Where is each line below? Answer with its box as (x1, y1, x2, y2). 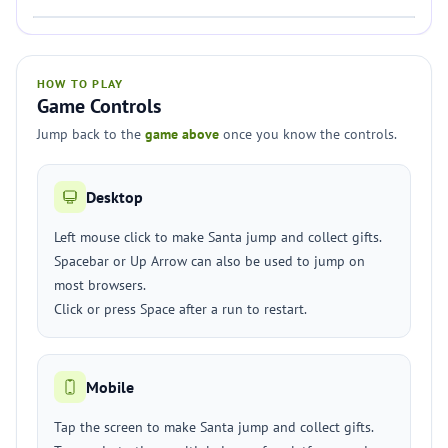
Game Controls (37, 93, 161, 119)
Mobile (86, 377, 134, 397)
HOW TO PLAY (37, 76, 124, 91)
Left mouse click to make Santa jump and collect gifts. (54, 228, 382, 246)
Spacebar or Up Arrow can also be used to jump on (54, 252, 365, 270)
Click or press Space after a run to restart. (54, 300, 307, 318)
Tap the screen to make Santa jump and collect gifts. (54, 418, 374, 436)
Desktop (86, 187, 143, 207)
